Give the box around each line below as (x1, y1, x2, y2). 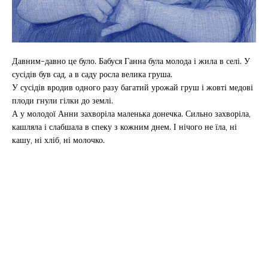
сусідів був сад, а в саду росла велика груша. (12, 66, 172, 82)
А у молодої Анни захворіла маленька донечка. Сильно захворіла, (12, 106, 251, 121)
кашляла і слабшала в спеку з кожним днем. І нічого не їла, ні (12, 119, 237, 135)
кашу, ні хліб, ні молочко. (12, 132, 105, 148)
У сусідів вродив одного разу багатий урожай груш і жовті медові (12, 80, 253, 95)
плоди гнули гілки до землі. (12, 93, 113, 108)
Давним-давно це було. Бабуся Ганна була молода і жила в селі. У (12, 53, 250, 69)
